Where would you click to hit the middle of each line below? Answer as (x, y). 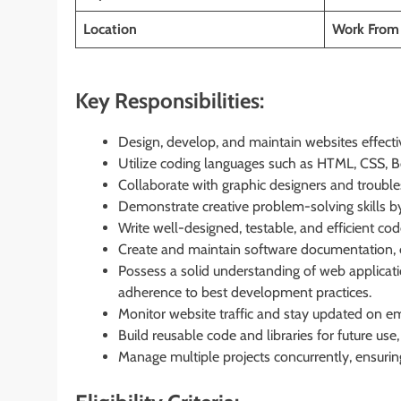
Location (110, 29)
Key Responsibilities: (170, 100)
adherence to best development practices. (245, 292)
